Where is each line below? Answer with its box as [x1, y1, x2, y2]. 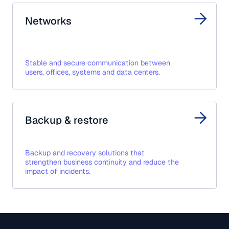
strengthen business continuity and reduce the [25, 157, 179, 167]
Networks [25, 14, 72, 28]
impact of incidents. [25, 166, 90, 176]
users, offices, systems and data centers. [25, 67, 160, 77]
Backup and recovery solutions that [25, 148, 145, 157]
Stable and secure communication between [25, 58, 170, 67]
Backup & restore [25, 113, 108, 127]
